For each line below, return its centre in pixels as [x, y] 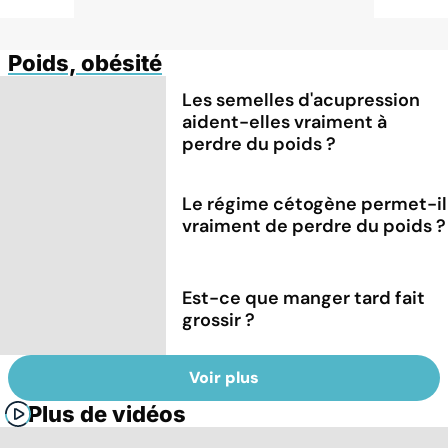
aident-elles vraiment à [285, 122]
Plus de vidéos [107, 414]
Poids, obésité [85, 62]
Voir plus [224, 378]
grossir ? [219, 319]
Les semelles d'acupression [301, 100]
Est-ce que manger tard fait [304, 297]
